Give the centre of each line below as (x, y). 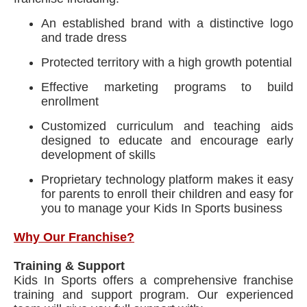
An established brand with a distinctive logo (167, 23)
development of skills (98, 155)
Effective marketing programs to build (167, 87)
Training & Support (69, 266)
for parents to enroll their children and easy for (167, 194)
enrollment (70, 101)
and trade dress (84, 38)
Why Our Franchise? (74, 237)
